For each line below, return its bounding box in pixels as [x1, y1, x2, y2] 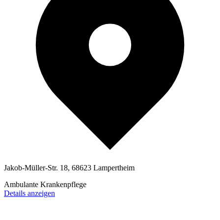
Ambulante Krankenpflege [4, 180, 86, 189]
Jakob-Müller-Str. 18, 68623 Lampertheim [4, 164, 135, 172]
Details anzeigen [4, 189, 55, 198]
